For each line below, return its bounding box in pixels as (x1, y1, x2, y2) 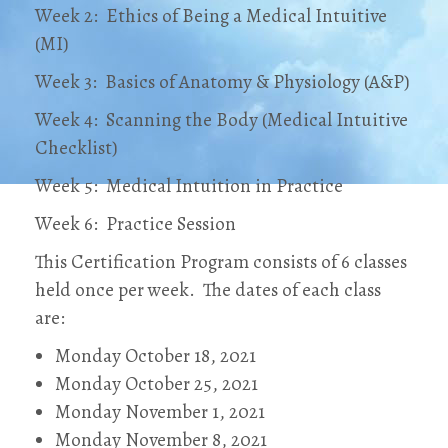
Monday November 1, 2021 (55, 398, 265, 425)
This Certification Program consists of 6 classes (35, 248, 407, 275)
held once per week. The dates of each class (35, 276, 381, 303)
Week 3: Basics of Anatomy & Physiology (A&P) (35, 68, 410, 95)
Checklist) (35, 134, 118, 161)
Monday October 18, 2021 (55, 342, 256, 369)
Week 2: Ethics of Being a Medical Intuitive (35, 2, 387, 29)
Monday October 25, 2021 (55, 370, 258, 397)
